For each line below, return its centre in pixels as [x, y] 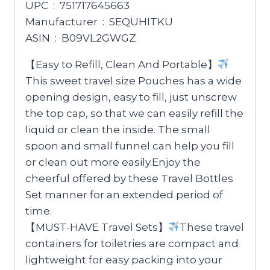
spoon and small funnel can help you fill [130, 146]
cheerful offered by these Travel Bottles [129, 178]
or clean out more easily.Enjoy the [113, 162]
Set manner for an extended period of [124, 194]
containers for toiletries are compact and [132, 243]
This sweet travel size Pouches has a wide [133, 80]
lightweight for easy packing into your [124, 259]
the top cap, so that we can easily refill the [134, 113]
